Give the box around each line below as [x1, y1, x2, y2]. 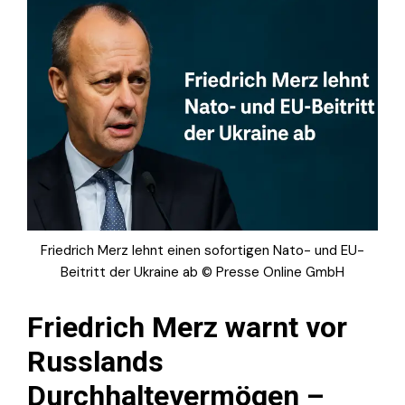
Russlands [27, 344, 164, 380]
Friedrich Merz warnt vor [27, 310, 347, 345]
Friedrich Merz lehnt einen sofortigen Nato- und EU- [41, 241, 364, 260]
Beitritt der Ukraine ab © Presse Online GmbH [61, 263, 344, 282]
